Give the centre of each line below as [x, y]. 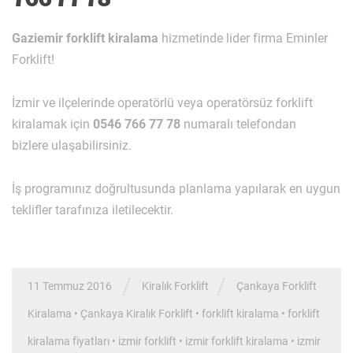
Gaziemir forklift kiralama [85, 38]
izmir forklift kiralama [237, 342]
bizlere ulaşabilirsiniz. [72, 145]
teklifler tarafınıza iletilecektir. [93, 210]
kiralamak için [52, 124]
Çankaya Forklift [277, 286]
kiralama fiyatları [69, 342]
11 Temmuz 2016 [70, 286]
